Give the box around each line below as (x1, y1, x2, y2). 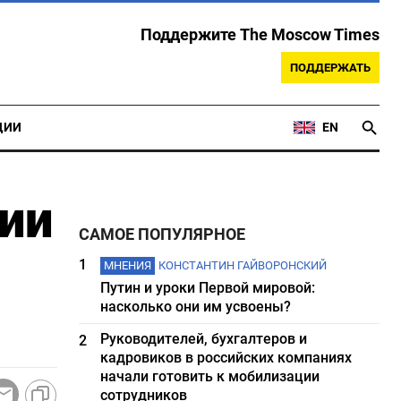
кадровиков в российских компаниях (100, 349, 353, 366)
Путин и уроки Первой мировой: (100, 279, 316, 296)
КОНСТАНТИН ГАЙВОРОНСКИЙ (158, 259, 328, 272)
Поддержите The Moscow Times (141, 26, 380, 44)
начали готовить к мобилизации (100, 368, 320, 385)
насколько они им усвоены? (100, 298, 292, 315)
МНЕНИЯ (104, 259, 152, 272)
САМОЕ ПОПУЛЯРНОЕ (79, 226, 246, 243)
